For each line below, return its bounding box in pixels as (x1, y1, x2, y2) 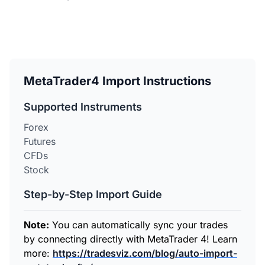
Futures (24, 135, 56, 148)
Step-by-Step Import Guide (24, 188, 162, 201)
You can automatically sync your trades (49, 219, 228, 231)
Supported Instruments (24, 101, 142, 114)
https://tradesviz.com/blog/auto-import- (53, 247, 237, 260)
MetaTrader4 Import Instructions (24, 74, 211, 89)
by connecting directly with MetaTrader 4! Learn (24, 233, 237, 245)
